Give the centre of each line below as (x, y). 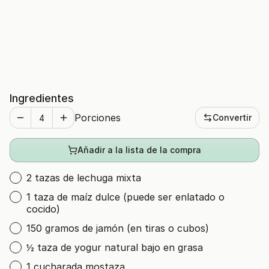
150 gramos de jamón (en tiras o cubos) (118, 228)
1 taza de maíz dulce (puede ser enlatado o (125, 197)
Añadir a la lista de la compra (139, 150)
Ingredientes (42, 98)
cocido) (43, 209)
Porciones (98, 118)
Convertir (232, 117)
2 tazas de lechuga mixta (84, 178)
